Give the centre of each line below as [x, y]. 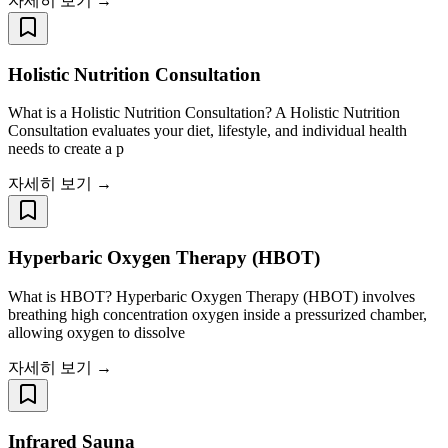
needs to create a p [66, 149]
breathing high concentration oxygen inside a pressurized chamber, [217, 314]
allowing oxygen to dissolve [96, 332]
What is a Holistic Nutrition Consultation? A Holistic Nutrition [204, 113]
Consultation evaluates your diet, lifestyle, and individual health [207, 131]
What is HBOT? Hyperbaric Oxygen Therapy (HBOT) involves [211, 296]
